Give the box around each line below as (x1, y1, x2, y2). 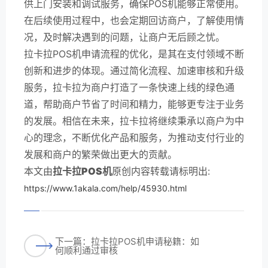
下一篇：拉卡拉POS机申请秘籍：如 (55, 235, 199, 247)
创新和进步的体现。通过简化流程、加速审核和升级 (24, 64, 244, 77)
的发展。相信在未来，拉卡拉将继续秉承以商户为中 (24, 114, 244, 127)
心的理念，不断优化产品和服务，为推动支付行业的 (24, 131, 244, 144)
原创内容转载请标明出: (112, 165, 210, 177)
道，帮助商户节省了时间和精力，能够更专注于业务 (24, 98, 244, 110)
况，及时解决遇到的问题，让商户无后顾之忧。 (24, 31, 225, 43)
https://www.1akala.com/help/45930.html (24, 182, 187, 193)
